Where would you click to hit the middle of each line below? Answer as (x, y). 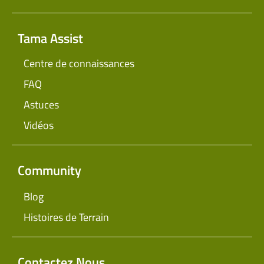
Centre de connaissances (79, 64)
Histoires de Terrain (66, 217)
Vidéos (39, 126)
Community (49, 171)
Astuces (41, 105)
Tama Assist (50, 39)
